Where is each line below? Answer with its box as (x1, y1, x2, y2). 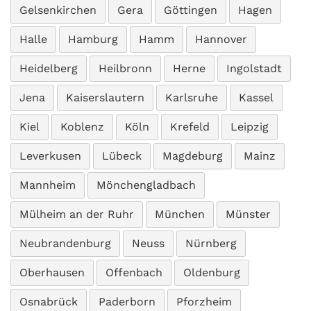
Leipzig (230, 120, 269, 133)
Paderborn (99, 295, 155, 308)
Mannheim (19, 178, 76, 192)
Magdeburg (162, 149, 223, 162)
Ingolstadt (226, 62, 282, 75)
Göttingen (164, 3, 217, 17)
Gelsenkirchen (19, 3, 96, 17)
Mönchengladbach (96, 178, 196, 192)
